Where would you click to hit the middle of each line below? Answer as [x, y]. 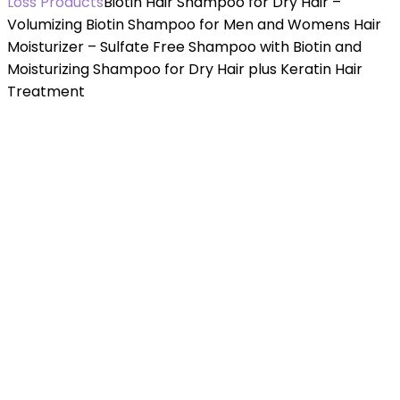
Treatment [46, 92]
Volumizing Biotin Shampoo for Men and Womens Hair [194, 25]
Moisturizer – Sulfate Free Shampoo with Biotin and [184, 47]
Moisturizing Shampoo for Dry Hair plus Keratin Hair [185, 69]
